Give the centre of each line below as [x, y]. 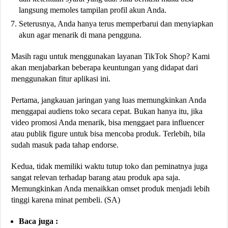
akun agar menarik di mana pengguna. [80, 35]
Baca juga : [39, 221]
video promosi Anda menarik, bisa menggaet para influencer [108, 122]
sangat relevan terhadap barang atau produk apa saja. [96, 177]
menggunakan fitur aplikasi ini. [61, 78]
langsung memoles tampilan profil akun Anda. [93, 10]
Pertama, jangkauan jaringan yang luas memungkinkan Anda [109, 100]
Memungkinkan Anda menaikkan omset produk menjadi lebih [111, 188]
